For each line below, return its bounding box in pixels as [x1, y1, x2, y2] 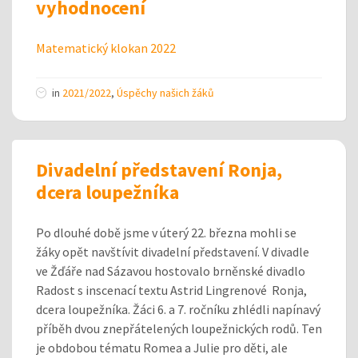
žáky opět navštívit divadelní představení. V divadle [36, 243, 309, 260]
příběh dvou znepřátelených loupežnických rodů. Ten [36, 320, 322, 336]
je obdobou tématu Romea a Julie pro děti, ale [36, 339, 288, 356]
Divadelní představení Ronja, [36, 157, 282, 182]
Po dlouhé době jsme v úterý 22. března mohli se [36, 224, 296, 241]
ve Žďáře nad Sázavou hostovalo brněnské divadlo [36, 262, 305, 279]
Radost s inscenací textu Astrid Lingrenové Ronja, [36, 281, 307, 298]
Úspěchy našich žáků [117, 85, 214, 100]
